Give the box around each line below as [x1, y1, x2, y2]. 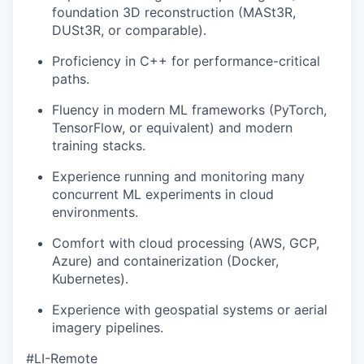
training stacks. [52, 136, 145, 154]
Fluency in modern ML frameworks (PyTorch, [52, 101, 327, 118]
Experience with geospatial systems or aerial [52, 301, 327, 318]
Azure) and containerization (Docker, [52, 252, 279, 269]
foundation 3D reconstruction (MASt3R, [52, 3, 296, 20]
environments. [52, 203, 138, 220]
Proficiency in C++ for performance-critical [52, 52, 320, 69]
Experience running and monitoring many [52, 167, 305, 184]
